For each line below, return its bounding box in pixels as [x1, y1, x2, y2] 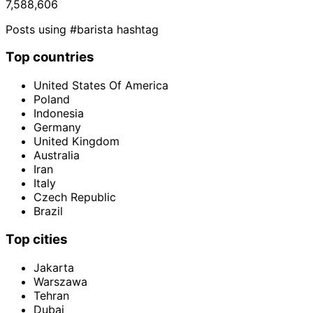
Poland [34, 92, 70, 107]
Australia [34, 148, 80, 163]
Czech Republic [34, 190, 116, 205]
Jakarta [34, 260, 74, 275]
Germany [34, 120, 81, 135]
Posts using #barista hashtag [6, 22, 159, 36]
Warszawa [34, 274, 87, 289]
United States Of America [34, 78, 168, 93]
